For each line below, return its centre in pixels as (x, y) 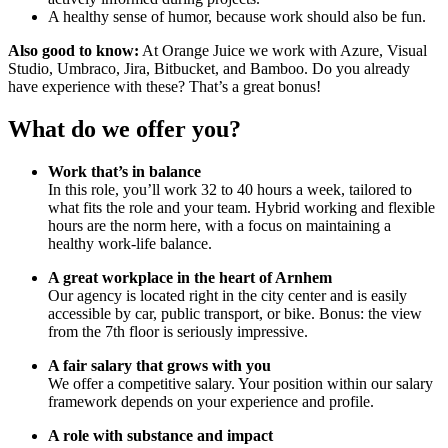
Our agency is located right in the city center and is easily (227, 295)
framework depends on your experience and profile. (211, 401)
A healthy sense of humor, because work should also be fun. (237, 16)
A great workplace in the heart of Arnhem (190, 277)
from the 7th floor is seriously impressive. (178, 331)
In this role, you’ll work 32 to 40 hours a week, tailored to (230, 189)
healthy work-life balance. (130, 243)
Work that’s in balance (124, 171)
